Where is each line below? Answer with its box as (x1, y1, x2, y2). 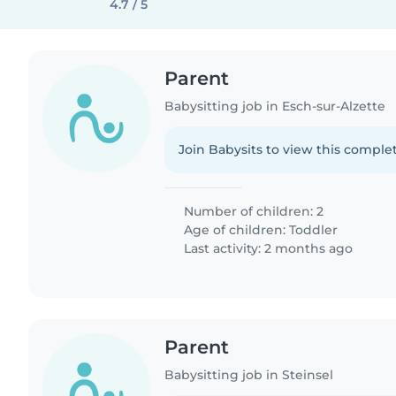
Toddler (289, 221, 339, 238)
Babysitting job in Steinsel (164, 366, 334, 383)
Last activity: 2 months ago (180, 240, 354, 256)
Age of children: (180, 221, 290, 238)
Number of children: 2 (180, 202, 324, 219)
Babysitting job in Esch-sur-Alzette (164, 97, 386, 114)
